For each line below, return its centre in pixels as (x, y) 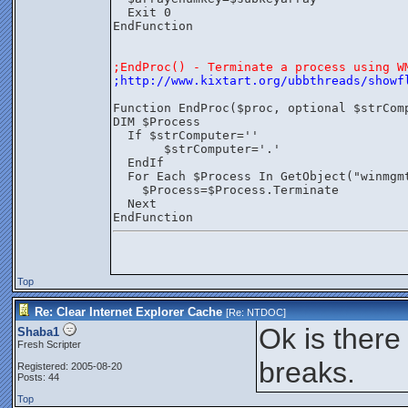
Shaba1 (38, 332)
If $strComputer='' (186, 136)
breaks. (307, 372)
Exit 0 (142, 13)
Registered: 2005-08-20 (70, 366)
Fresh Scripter (49, 344)
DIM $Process (157, 122)
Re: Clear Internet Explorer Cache (128, 312)
